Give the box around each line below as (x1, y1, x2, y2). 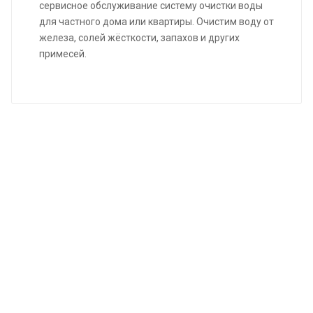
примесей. (39, 48, 87, 59)
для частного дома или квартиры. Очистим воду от (39, 15, 274, 27)
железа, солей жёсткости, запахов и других (39, 31, 240, 43)
